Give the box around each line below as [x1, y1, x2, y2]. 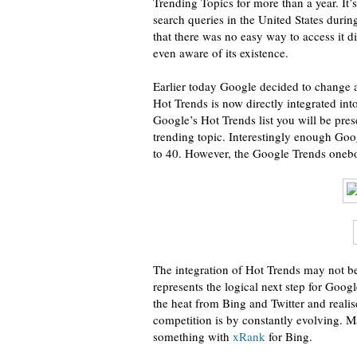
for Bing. [265, 328, 312, 344]
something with [153, 328, 233, 344]
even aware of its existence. [153, 45, 288, 61]
